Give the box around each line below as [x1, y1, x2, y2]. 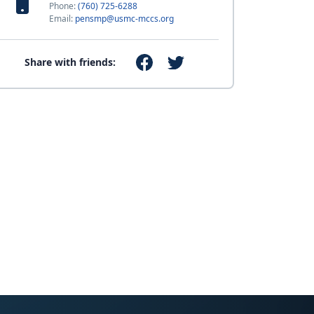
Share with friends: [25, 55, 116, 69]
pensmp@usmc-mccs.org [74, 13, 174, 25]
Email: [48, 13, 75, 25]
